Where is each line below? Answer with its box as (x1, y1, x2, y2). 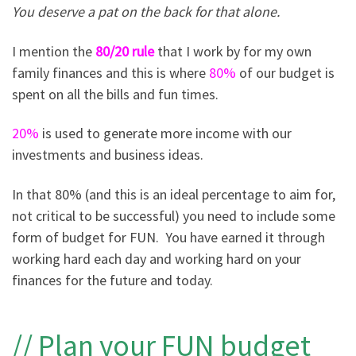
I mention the (12, 41, 92, 60)
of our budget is (236, 63, 335, 82)
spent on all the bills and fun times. (12, 84, 219, 103)
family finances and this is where (12, 63, 209, 82)
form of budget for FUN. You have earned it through (12, 227, 325, 246)
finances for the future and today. (12, 270, 213, 289)
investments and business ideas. (12, 145, 203, 164)
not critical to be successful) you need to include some (12, 206, 335, 225)
